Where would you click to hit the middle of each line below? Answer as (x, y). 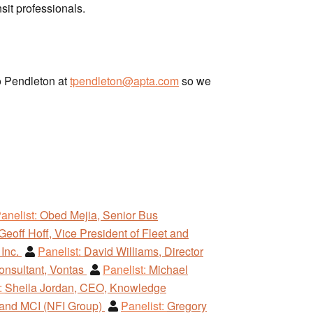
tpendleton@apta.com (124, 80)
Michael (168, 269)
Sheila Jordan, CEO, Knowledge (86, 287)
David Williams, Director (144, 251)
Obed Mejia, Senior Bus (99, 214)
